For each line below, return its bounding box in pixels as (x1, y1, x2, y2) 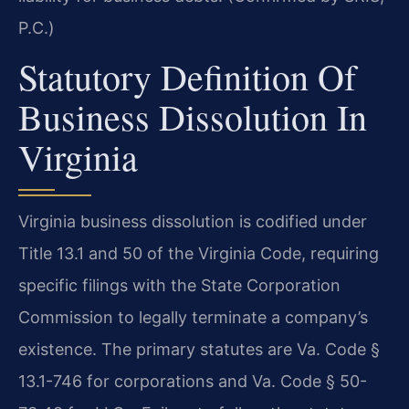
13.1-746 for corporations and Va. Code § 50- (18, 372, 367, 392)
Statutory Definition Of (18, 52, 356, 101)
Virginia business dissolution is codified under (18, 212, 367, 232)
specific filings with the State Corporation (18, 276, 341, 296)
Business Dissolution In (18, 92, 367, 142)
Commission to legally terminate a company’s (18, 308, 368, 328)
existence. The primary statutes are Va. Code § (18, 340, 380, 360)
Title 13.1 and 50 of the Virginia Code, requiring (18, 244, 379, 264)
